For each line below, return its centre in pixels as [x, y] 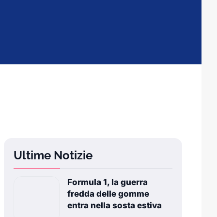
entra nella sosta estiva [115, 206]
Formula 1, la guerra [108, 182]
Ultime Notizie [53, 155]
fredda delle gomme [108, 194]
